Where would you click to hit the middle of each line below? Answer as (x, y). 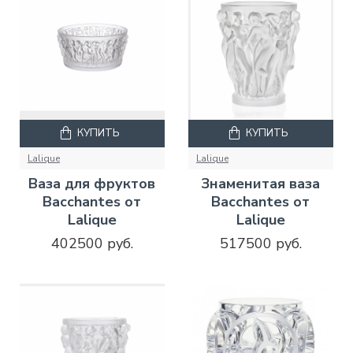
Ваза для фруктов (92, 184)
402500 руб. (92, 244)
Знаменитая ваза (261, 184)
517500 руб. (260, 244)
